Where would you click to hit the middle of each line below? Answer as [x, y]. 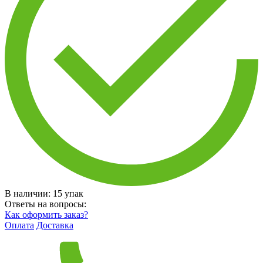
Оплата [19, 225]
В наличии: [29, 193]
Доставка [55, 225]
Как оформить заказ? [46, 214]
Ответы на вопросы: [45, 204]
